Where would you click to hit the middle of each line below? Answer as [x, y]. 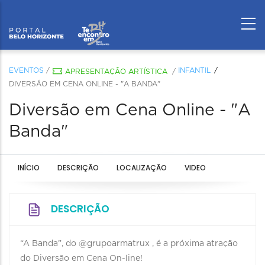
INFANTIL [194, 70]
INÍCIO [29, 168]
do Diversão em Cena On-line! [81, 258]
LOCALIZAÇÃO [142, 168]
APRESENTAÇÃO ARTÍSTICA [116, 72]
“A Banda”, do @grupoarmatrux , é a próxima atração [129, 244]
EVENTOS [26, 70]
